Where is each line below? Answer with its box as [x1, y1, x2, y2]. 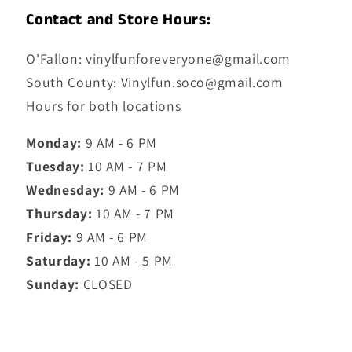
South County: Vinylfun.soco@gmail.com [26, 72, 284, 91]
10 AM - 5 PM [90, 251, 173, 270]
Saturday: [26, 251, 91, 270]
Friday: [26, 228, 72, 247]
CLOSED [79, 275, 133, 294]
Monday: [26, 134, 82, 152]
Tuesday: [26, 157, 85, 176]
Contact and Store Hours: [26, 9, 211, 31]
